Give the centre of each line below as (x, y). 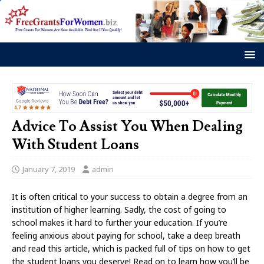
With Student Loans (75, 145)
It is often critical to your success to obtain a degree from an (130, 197)
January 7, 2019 (49, 169)
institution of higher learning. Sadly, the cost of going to (119, 210)
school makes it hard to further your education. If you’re (120, 223)
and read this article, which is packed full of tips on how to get (131, 249)
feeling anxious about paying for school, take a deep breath (126, 236)
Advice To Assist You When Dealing (127, 127)
